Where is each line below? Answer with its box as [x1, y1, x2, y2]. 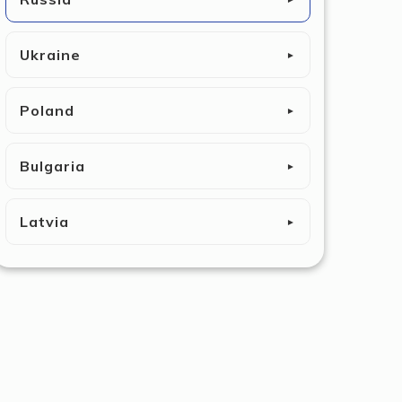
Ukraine [20, 46, 81, 64]
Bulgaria [20, 157, 85, 175]
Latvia [20, 213, 69, 231]
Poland [20, 101, 74, 119]
